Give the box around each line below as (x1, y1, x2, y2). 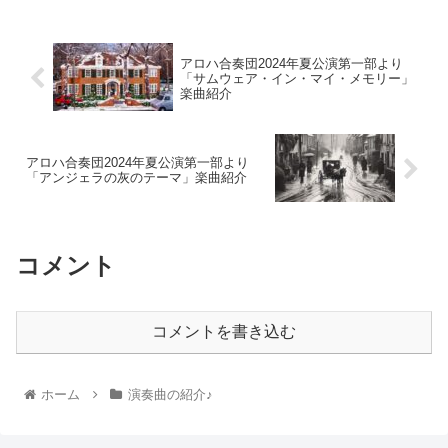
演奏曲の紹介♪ (127, 386, 213, 402)
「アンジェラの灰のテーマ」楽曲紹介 (26, 169, 247, 185)
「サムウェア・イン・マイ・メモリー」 (179, 71, 414, 87)
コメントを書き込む (152, 323, 296, 341)
